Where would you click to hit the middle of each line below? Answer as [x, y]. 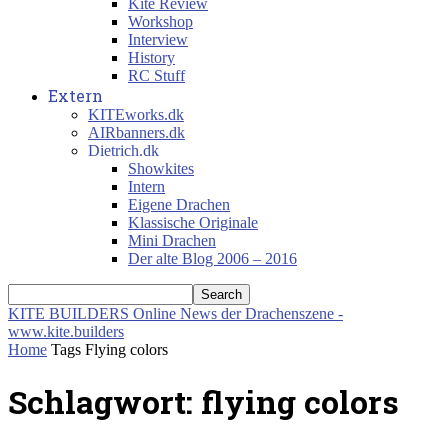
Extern [75, 95]
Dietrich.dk [123, 150]
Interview [158, 39]
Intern [146, 186]
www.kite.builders [66, 331]
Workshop [160, 21]
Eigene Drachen [179, 204]
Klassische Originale [193, 222]
